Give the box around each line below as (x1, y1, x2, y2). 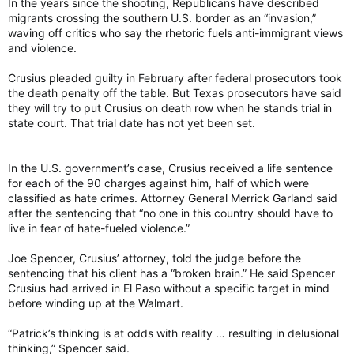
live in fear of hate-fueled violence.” (8, 220, 190, 235)
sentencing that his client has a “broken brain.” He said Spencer (8, 265, 335, 280)
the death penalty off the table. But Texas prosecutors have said (8, 85, 341, 100)
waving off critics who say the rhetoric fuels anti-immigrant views (8, 25, 343, 40)
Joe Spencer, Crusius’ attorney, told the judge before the (8, 250, 301, 265)
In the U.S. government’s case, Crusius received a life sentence (8, 160, 333, 175)
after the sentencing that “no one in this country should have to (8, 205, 333, 220)
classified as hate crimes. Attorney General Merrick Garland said (8, 190, 337, 205)
